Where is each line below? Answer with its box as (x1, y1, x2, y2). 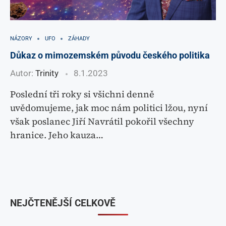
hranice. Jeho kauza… (10, 129, 103, 141)
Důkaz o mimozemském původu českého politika (10, 50, 210, 61)
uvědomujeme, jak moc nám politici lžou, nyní (10, 101, 208, 114)
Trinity (35, 68, 59, 78)
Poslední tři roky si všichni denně (10, 88, 154, 100)
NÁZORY (10, 35, 32, 42)
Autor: (10, 68, 35, 78)
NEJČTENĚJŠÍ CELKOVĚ (10, 197, 116, 209)
